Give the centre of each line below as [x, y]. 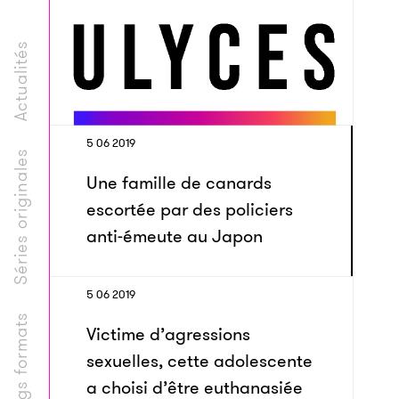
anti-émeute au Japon [175, 236]
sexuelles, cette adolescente [199, 361]
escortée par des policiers [190, 209]
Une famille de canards [179, 183]
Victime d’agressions [168, 334]
